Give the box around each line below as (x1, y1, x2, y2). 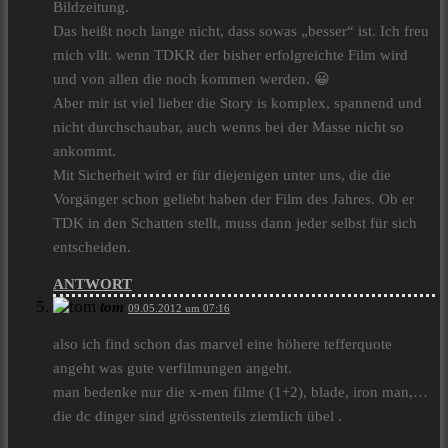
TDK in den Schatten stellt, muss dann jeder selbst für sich (53, 215, 417, 232)
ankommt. (53, 143, 116, 160)
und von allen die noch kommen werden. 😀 (53, 71, 330, 88)
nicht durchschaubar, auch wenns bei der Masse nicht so (53, 119, 404, 136)
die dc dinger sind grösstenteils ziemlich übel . (53, 408, 342, 425)
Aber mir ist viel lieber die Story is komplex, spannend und (53, 95, 422, 112)
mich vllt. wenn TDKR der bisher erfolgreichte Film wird (53, 47, 408, 64)
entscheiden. (53, 239, 131, 256)
